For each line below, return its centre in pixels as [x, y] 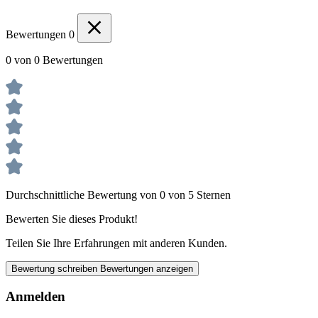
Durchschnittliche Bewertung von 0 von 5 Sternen [118, 194]
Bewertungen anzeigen [147, 268]
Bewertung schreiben [56, 268]
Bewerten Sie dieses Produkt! [72, 219]
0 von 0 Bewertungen [54, 60]
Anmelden [35, 297]
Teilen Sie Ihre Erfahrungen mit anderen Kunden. [116, 243]
